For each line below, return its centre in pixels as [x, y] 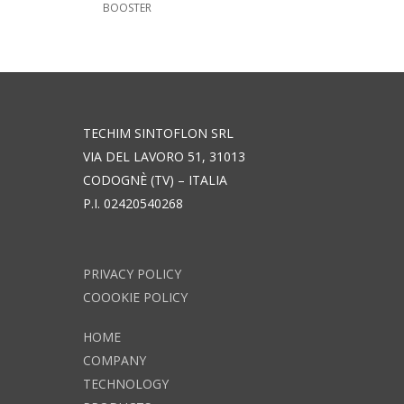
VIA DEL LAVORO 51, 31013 [164, 157]
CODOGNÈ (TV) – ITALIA [155, 180]
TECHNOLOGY [126, 384]
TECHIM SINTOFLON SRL [158, 133]
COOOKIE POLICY [135, 298]
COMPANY [115, 361]
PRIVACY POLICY [132, 274]
